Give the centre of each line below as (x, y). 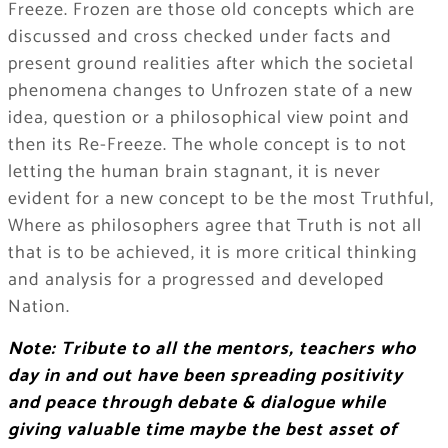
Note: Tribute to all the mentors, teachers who (211, 349)
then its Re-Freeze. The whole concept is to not (207, 145)
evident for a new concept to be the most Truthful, (220, 199)
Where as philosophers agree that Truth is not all (214, 226)
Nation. (38, 307)
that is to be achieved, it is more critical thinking (212, 253)
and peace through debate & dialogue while (196, 403)
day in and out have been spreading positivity (205, 376)
